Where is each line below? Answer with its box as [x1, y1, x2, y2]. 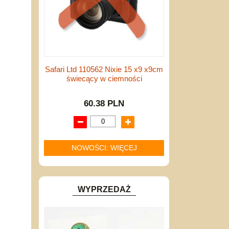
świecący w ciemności [66, 74, 142, 83]
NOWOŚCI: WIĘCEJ [71, 143, 137, 152]
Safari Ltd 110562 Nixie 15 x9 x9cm [45, 65, 163, 74]
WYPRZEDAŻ [77, 185, 131, 194]
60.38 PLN [84, 98, 124, 108]
